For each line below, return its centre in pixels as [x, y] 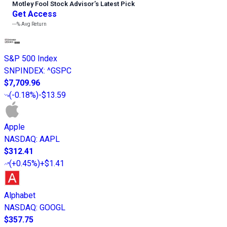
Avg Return [33, 24]
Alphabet [20, 196]
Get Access [34, 14]
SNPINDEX [24, 71]
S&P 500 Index [31, 59]
